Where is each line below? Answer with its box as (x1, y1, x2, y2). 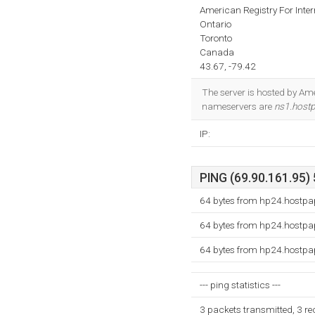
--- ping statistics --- (200, 279, 281, 290)
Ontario (200, 18, 231, 30)
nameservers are (202, 101, 274, 112)
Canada (200, 46, 234, 58)
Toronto (200, 32, 232, 44)
